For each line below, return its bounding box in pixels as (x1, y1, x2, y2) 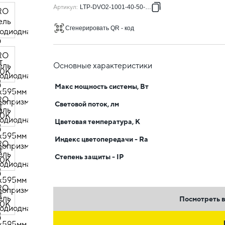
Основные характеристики (53, 61, 152, 70)
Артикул (53, 4, 76, 11)
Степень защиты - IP (55, 153, 124, 161)
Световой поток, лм (55, 100, 119, 108)
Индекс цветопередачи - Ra (55, 135, 148, 143)
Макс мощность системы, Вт (55, 82, 149, 90)
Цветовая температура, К (55, 118, 140, 126)
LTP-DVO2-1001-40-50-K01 (80, 4, 156, 11)
